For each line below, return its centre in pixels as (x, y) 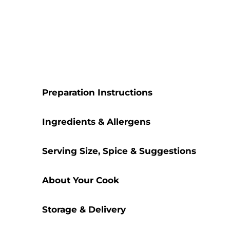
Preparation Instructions (97, 92)
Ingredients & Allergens (96, 121)
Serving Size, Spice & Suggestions (119, 151)
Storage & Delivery (84, 209)
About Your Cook (81, 180)
